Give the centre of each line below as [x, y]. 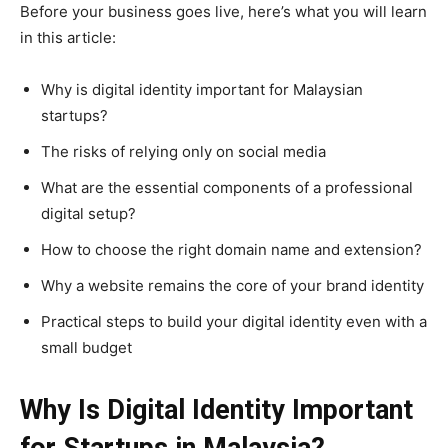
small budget [86, 348]
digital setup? [88, 214]
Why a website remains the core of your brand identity [232, 286]
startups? [74, 116]
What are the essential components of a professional [227, 188]
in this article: [68, 38]
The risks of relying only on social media [183, 152]
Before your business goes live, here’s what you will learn [223, 12]
